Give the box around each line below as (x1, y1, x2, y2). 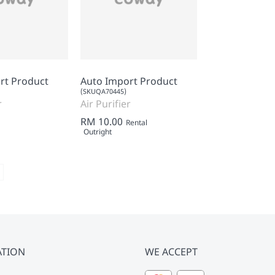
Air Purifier (80, 96, 131, 110)
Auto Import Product (80, 74, 177, 88)
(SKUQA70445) (80, 86, 126, 96)
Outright (83, 126, 112, 137)
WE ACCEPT (145, 245, 198, 258)
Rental (126, 117, 147, 128)
